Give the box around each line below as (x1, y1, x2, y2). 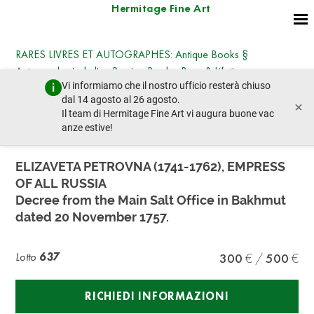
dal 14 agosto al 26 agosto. (62, 94, 180, 106)
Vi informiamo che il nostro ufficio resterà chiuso (62, 80, 271, 92)
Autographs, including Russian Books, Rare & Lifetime (15, 64, 248, 78)
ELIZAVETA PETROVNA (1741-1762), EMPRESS (15, 159, 286, 174)
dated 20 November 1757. (15, 210, 170, 224)
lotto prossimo (184, 118, 248, 132)
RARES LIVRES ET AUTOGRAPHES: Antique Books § (15, 48, 250, 61)
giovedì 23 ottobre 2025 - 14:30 (15, 98, 139, 110)
